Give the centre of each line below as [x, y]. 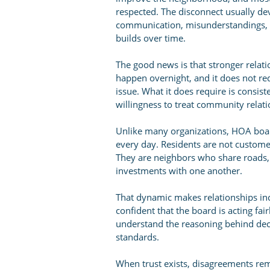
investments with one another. [179, 171]
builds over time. [151, 38]
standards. [137, 237]
